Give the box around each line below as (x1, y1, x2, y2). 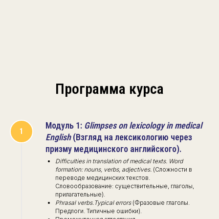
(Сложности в (152, 165, 192, 173)
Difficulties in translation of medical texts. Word (55, 157, 183, 165)
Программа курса (55, 80, 164, 97)
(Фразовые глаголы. (131, 198, 190, 206)
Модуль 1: (45, 120, 84, 131)
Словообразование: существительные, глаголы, (55, 182, 194, 190)
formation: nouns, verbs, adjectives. (55, 165, 152, 173)
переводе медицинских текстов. (55, 174, 150, 181)
